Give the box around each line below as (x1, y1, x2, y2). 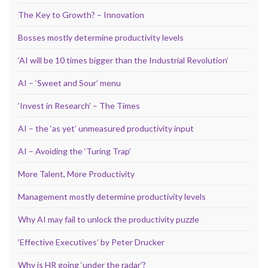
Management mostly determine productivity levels (18, 191, 206, 202)
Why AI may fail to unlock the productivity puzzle (18, 214, 199, 224)
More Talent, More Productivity (18, 168, 135, 179)
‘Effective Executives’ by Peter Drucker (18, 236, 165, 247)
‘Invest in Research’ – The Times (18, 100, 140, 111)
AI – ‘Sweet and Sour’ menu (18, 77, 121, 88)
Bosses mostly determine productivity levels (18, 32, 184, 42)
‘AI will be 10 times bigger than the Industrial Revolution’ (18, 54, 229, 65)
